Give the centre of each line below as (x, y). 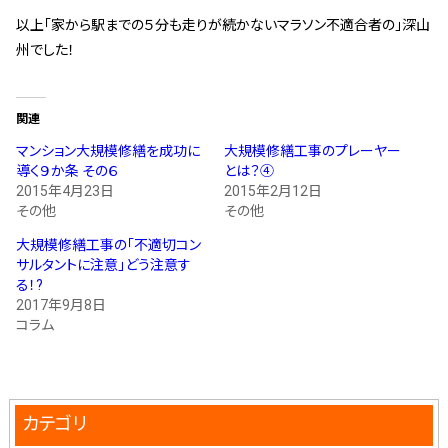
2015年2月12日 (273, 190)
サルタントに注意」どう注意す (103, 264)
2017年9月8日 (60, 304)
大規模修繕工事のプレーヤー (312, 150)
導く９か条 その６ (67, 170)
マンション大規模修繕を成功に (107, 150)
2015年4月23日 (64, 190)
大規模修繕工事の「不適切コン (108, 244)
